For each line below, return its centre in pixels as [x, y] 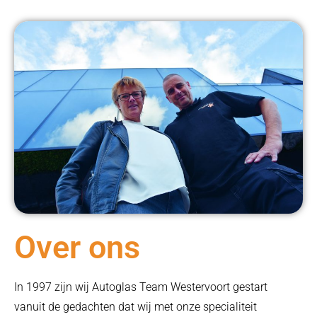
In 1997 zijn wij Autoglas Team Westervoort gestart [141, 287]
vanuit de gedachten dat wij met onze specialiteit [136, 306]
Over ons [77, 247]
